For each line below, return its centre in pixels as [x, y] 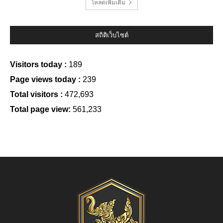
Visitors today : [39, 64]
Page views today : [46, 79]
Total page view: [41, 109]
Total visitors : [37, 94]
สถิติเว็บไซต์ [111, 35]
